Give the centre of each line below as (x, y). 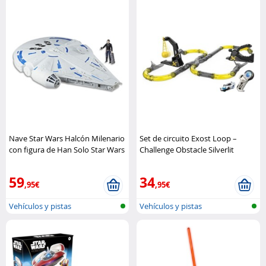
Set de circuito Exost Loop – (189, 138)
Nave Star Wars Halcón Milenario (67, 138)
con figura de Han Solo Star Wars (67, 149)
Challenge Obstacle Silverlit (187, 149)
